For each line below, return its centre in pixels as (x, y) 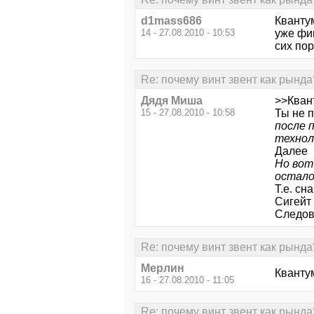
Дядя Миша (172, 100)
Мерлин (163, 268)
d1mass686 (171, 21)
